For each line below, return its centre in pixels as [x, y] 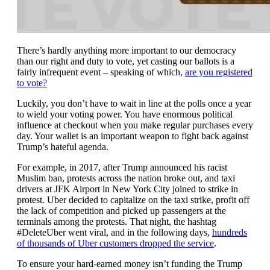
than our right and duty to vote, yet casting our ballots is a [126, 61]
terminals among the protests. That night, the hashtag [117, 222]
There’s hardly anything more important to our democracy [127, 51]
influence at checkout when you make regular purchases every [135, 125]
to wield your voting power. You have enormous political [125, 115]
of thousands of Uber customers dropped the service [115, 243]
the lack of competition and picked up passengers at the [121, 211]
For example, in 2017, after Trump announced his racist [122, 168]
